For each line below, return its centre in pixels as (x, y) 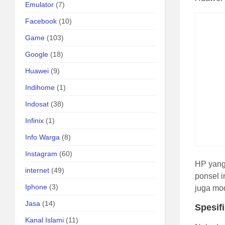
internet (37, 170)
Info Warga (42, 137)
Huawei (37, 71)
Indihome (40, 87)
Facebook (41, 21)
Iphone (36, 187)
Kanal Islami (44, 220)
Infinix (34, 121)
